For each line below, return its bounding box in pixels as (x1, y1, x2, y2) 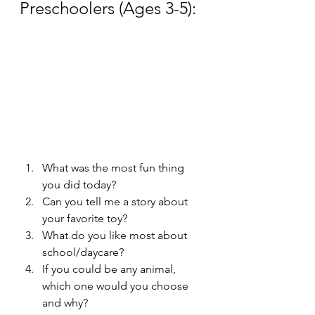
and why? (42, 295, 88, 309)
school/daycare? (42, 245, 124, 259)
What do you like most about (42, 228, 190, 242)
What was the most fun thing (42, 160, 187, 174)
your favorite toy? (42, 211, 127, 225)
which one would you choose (42, 278, 191, 292)
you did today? (42, 177, 116, 191)
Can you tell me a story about (42, 194, 191, 208)
